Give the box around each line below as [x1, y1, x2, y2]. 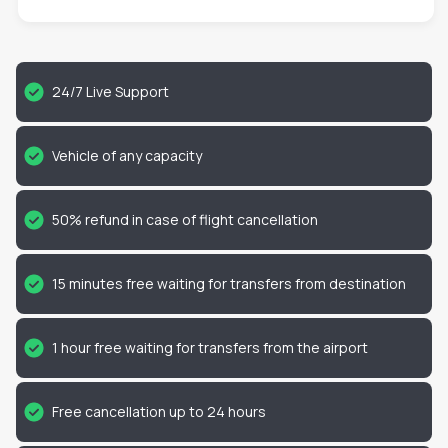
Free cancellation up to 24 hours [52, 402, 266, 421]
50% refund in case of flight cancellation [52, 210, 318, 229]
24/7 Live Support [52, 82, 169, 101]
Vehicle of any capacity [52, 146, 202, 165]
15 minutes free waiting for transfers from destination [52, 274, 406, 293]
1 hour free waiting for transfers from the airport [52, 338, 368, 357]
